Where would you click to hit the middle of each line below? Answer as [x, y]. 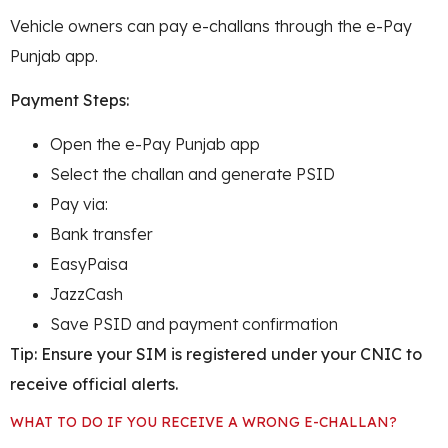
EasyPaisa [89, 264]
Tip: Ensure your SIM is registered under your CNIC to [216, 354]
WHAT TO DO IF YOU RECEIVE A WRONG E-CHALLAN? [203, 421]
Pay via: [79, 204]
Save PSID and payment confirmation [194, 324]
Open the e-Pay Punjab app [155, 144]
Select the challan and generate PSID [192, 174]
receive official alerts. [94, 384]
